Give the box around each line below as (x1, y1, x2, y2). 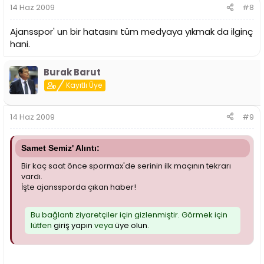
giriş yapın (54, 219, 93, 231)
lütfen (31, 219, 54, 231)
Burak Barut (44, 66, 101, 79)
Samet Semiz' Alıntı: (21, 143, 100, 153)
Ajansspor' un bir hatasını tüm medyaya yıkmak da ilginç (10, 25, 253, 38)
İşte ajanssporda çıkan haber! (21, 181, 136, 193)
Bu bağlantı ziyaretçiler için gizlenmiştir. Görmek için (31, 209, 227, 220)
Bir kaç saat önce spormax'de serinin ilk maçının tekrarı (21, 160, 231, 171)
